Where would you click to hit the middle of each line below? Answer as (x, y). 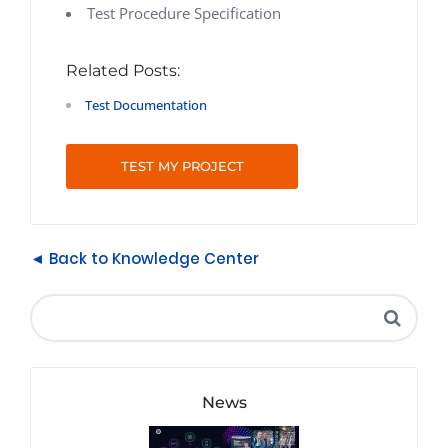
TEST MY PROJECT (182, 166)
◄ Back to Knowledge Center (144, 258)
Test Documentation (146, 105)
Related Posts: (123, 70)
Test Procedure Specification (184, 13)
